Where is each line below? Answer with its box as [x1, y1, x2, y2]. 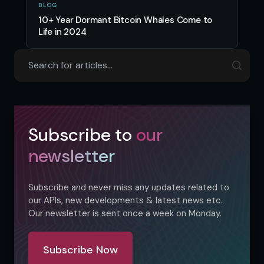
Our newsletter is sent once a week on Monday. [28, 207, 222, 219]
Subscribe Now [43, 242, 118, 257]
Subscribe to [28, 123, 132, 146]
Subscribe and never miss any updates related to [28, 181, 229, 193]
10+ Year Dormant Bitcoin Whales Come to [38, 14, 213, 26]
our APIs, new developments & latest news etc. [28, 194, 223, 206]
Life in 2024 [38, 25, 87, 38]
